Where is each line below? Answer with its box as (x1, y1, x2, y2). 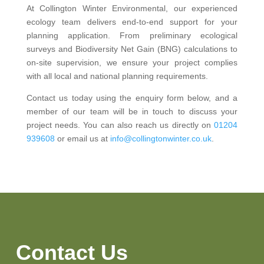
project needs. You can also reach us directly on (26, 120, 214, 130)
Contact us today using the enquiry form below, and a (26, 93, 238, 103)
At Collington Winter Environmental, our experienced (26, 3, 238, 13)
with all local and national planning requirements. (26, 71, 208, 81)
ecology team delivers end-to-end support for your (26, 16, 238, 27)
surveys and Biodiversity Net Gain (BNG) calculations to (26, 44, 238, 54)
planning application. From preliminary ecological (26, 30, 238, 40)
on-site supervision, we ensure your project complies (26, 57, 238, 67)
